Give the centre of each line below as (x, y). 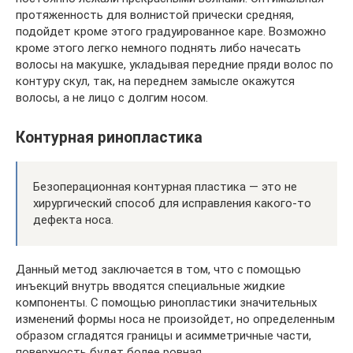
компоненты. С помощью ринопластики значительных (166, 302)
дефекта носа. (73, 219)
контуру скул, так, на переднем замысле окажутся (155, 81)
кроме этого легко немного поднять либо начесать (158, 48)
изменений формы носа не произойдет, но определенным (175, 319)
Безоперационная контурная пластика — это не (165, 186)
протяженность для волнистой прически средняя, (155, 15)
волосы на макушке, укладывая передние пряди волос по (175, 64)
